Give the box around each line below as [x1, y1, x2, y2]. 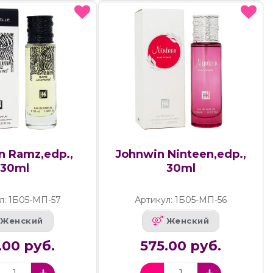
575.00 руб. [140, 237, 222, 254]
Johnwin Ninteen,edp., [115, 147, 247, 161]
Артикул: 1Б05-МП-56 [135, 194, 227, 205]
